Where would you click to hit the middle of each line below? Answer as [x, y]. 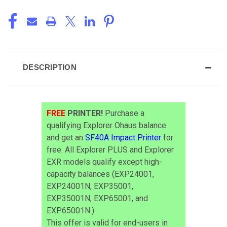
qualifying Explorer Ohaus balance [107, 125]
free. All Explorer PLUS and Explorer [110, 149]
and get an [66, 137]
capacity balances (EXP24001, [101, 174]
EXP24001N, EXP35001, [90, 186]
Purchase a [125, 113]
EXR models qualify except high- [105, 162]
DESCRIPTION [50, 67]
